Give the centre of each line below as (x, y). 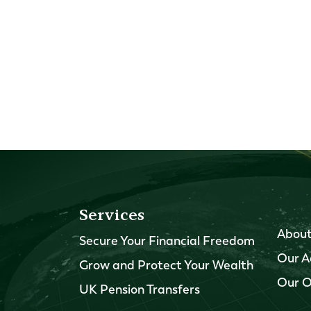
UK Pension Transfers (140, 289)
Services (112, 215)
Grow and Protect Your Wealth (166, 265)
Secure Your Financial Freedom (167, 241)
